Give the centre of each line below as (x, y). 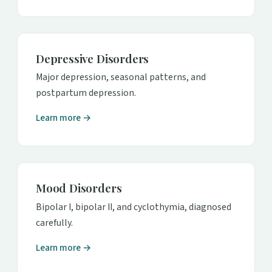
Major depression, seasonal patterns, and (121, 77)
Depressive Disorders (93, 58)
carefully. (54, 223)
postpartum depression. (86, 93)
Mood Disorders (79, 188)
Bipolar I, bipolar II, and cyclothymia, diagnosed (134, 207)
